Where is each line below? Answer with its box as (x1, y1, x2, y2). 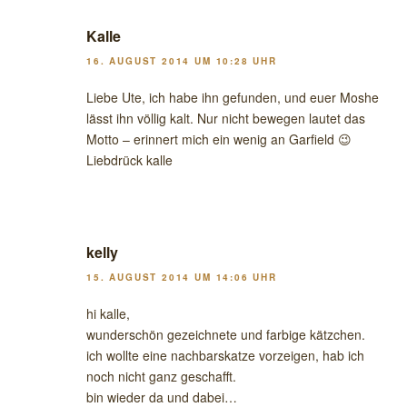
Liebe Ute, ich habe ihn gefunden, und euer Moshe (86, 88, 379, 107)
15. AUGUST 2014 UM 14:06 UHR (86, 271, 277, 284)
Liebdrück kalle (86, 151, 173, 170)
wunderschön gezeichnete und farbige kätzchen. (86, 325, 365, 344)
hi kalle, (86, 304, 130, 323)
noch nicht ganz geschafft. (86, 367, 236, 386)
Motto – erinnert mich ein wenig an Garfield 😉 (86, 130, 352, 149)
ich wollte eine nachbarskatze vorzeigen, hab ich (86, 346, 364, 365)
